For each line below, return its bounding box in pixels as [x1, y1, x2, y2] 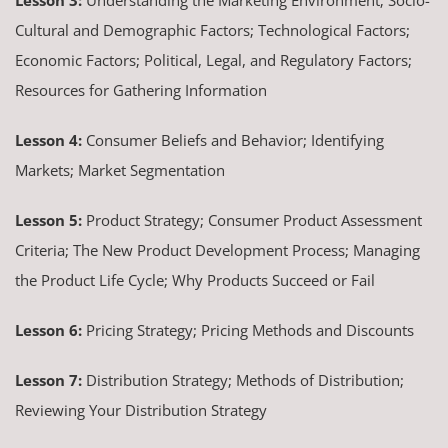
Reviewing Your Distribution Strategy [15, 399, 267, 420]
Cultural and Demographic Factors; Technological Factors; [15, 19, 410, 40]
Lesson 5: [15, 209, 82, 230]
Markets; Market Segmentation [15, 159, 225, 180]
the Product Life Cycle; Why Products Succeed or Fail [15, 269, 375, 290]
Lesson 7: [15, 369, 82, 390]
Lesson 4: [15, 129, 82, 150]
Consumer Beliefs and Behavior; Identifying [82, 129, 384, 150]
